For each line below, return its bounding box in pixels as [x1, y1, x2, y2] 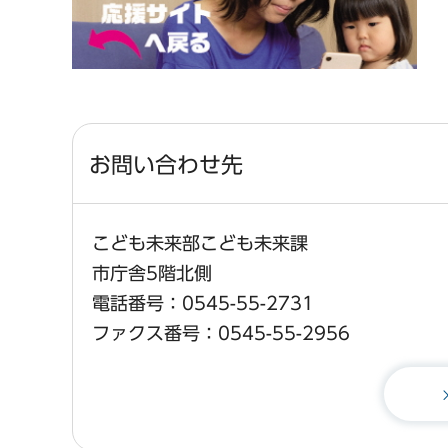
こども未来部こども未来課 [92, 234, 326, 253]
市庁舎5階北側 [92, 264, 212, 283]
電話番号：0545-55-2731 [92, 294, 314, 313]
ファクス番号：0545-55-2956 [92, 324, 350, 343]
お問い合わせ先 [89, 154, 243, 177]
